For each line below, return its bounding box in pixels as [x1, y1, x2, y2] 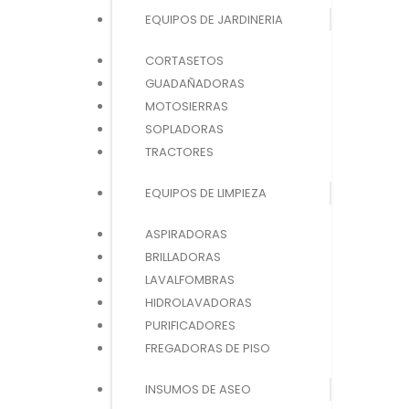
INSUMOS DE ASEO [145, 380, 251, 398]
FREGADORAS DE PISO [145, 339, 270, 357]
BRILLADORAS [145, 247, 221, 266]
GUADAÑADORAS [145, 74, 245, 92]
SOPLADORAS [145, 120, 224, 138]
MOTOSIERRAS [145, 97, 228, 115]
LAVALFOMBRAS [145, 270, 235, 288]
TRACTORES [145, 142, 214, 161]
